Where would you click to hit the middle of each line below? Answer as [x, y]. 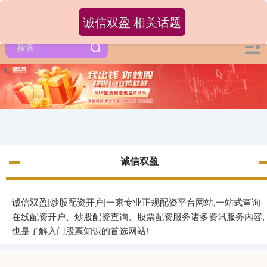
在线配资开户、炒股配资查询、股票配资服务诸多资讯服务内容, [138, 216]
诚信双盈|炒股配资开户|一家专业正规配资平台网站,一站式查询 [136, 202]
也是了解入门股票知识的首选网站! [80, 231]
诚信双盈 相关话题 [132, 22]
